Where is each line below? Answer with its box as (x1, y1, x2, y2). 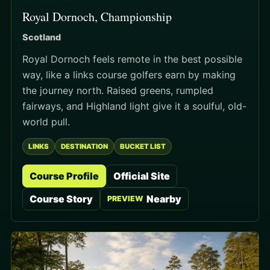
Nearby (146, 192, 181, 205)
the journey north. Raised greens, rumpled (22, 84, 213, 96)
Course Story (30, 192, 93, 205)
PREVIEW (107, 194, 143, 204)
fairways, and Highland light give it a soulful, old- (22, 99, 246, 112)
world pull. (22, 115, 70, 128)
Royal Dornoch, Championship (22, 8, 172, 25)
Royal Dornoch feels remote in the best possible (22, 52, 242, 65)
